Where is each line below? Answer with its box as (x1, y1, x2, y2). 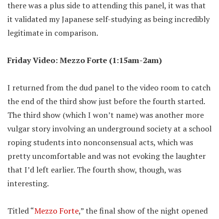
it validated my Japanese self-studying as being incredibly (7, 13, 210, 24)
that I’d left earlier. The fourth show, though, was (7, 164, 181, 175)
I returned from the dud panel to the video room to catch (7, 82, 211, 93)
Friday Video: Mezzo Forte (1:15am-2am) (7, 54, 162, 66)
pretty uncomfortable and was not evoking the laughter (7, 150, 206, 161)
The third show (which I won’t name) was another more (7, 109, 204, 120)
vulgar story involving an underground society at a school (7, 123, 212, 134)
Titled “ (7, 205, 34, 216)
